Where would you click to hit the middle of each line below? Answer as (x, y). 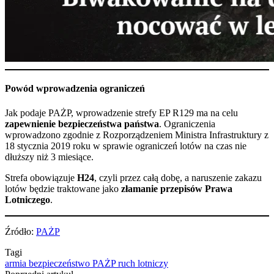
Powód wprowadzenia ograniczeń (75, 89)
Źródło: (20, 231)
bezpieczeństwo (61, 263)
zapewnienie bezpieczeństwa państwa (82, 124)
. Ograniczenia (187, 124)
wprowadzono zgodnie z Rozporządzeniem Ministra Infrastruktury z (137, 135)
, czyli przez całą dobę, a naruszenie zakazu (178, 177)
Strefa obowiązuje (41, 177)
